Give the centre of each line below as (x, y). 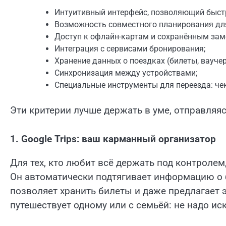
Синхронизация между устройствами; (126, 73)
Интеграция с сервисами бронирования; (130, 49)
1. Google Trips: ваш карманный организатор (113, 139)
